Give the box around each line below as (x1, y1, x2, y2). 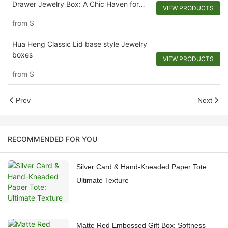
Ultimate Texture (76, 176, 129, 185)
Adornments (12, 10, 52, 19)
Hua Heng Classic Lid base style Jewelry (12, 39, 147, 48)
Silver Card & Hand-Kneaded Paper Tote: (76, 163, 209, 172)
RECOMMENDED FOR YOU (8, 135, 97, 144)
